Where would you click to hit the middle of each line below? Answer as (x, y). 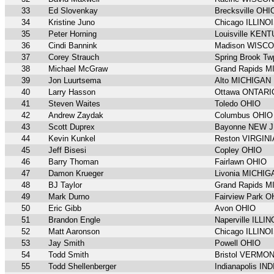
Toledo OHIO (238, 104)
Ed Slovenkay (73, 11)
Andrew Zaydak (76, 116)
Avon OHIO (235, 209)
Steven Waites (74, 104)
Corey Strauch (74, 57)
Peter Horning (72, 34)
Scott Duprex (72, 127)
